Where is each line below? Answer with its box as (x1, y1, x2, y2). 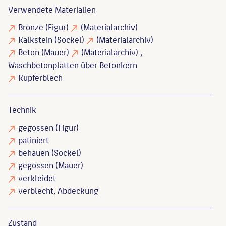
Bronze (18, 20, 43, 34)
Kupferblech (18, 71, 63, 84)
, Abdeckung (53, 184, 98, 197)
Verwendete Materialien (8, 3, 96, 16)
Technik (8, 103, 36, 117)
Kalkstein (18, 33, 52, 46)
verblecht (18, 184, 53, 197)
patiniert (18, 133, 49, 147)
